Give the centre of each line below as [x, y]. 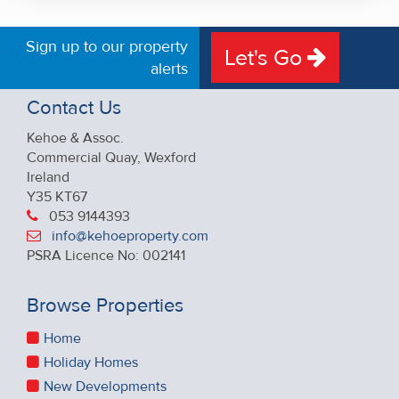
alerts [169, 68]
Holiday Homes [91, 362]
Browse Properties [105, 305]
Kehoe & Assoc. [75, 138]
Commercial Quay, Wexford [111, 157]
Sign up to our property [107, 46]
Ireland [48, 177]
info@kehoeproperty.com [130, 236]
